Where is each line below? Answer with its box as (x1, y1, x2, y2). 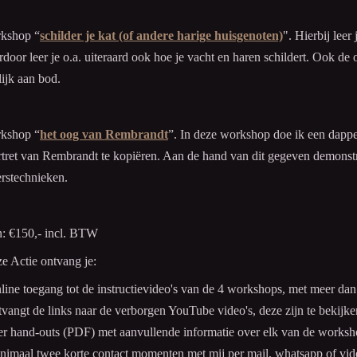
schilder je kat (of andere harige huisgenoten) (40, 29, 283, 43)
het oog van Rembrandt (40, 127, 168, 142)
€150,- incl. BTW (9, 226, 98, 241)
